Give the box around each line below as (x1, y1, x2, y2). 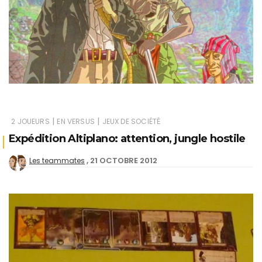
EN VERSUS (57, 116, 95, 126)
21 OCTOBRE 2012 (90, 154, 157, 166)
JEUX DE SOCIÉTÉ (102, 116, 161, 126)
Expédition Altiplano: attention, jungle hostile (9, 132, 246, 145)
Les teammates (29, 155, 85, 166)
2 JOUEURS (11, 116, 50, 126)
